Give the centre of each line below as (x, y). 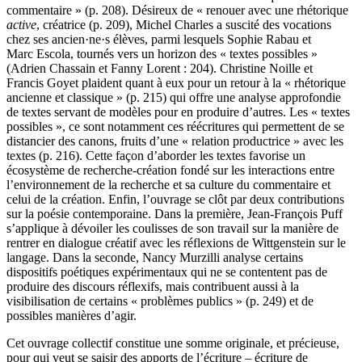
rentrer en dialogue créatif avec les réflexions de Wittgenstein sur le (176, 243)
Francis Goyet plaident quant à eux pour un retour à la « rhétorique (176, 83)
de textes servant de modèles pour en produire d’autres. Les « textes (178, 112)
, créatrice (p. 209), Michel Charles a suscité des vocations (184, 25)
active (21, 25)
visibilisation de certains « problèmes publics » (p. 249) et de (160, 301)
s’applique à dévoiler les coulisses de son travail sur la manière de (173, 229)
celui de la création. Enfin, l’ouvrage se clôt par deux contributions (175, 200)
